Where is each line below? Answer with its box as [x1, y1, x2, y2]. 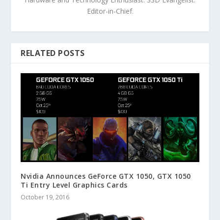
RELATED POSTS [21, 47, 85, 58]
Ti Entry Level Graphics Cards [21, 180, 128, 190]
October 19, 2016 [21, 193, 70, 202]
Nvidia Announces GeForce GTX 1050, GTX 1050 [21, 171, 191, 181]
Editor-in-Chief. [86, 6, 134, 16]
